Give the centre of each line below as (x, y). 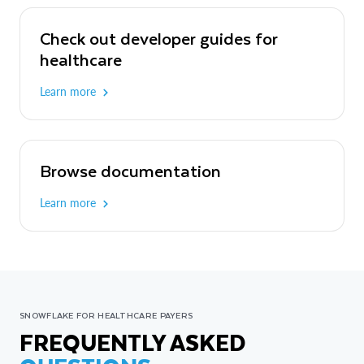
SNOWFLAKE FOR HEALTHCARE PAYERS (106, 314)
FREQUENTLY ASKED (132, 341)
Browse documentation (130, 170)
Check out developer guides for (159, 37)
